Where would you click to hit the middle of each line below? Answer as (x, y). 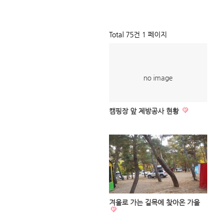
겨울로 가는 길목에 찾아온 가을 (154, 202)
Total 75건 (124, 34)
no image (158, 78)
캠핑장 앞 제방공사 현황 (145, 111)
